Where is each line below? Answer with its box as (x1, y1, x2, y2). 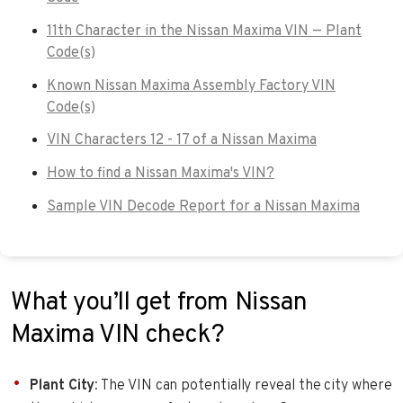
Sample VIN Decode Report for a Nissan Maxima (47, 197, 360, 216)
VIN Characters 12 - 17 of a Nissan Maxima (47, 131, 317, 150)
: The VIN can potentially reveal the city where (94, 376, 392, 395)
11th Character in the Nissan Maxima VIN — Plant (47, 22, 362, 40)
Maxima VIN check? (11, 318, 225, 352)
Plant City (30, 376, 95, 395)
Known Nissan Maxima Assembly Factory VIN (47, 76, 336, 95)
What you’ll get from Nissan (11, 286, 308, 319)
